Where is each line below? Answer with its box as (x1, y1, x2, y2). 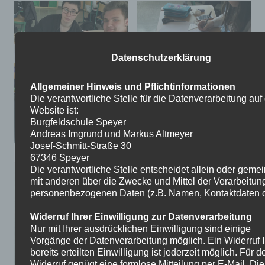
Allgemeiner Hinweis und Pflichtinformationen (30, 82, 235, 92)
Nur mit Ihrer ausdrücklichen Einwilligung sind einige (30, 224, 251, 234)
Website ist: (30, 105, 79, 116)
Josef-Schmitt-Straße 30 (30, 141, 131, 151)
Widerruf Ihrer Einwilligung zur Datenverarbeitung (30, 212, 252, 222)
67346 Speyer (30, 153, 89, 163)
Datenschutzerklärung (111, 53, 211, 63)
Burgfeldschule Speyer (30, 117, 126, 128)
